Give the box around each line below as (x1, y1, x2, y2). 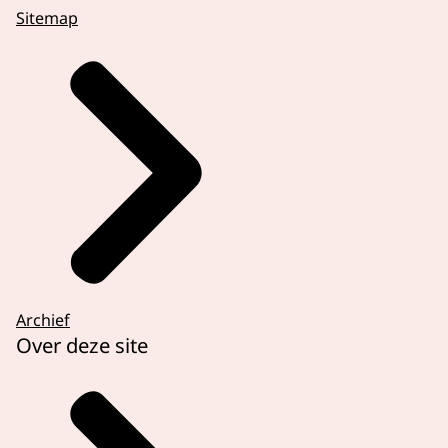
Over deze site (16, 330, 148, 359)
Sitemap (16, 6, 78, 29)
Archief (16, 308, 70, 331)
